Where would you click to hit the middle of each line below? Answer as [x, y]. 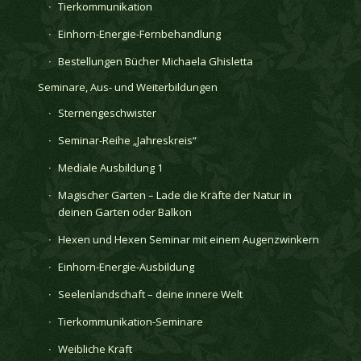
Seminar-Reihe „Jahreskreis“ [127, 140]
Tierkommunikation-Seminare [130, 321]
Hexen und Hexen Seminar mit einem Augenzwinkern [188, 239]
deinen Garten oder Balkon [124, 212]
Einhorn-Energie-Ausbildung [126, 266]
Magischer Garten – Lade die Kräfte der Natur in [174, 195]
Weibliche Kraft [95, 349]
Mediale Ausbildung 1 [110, 167]
